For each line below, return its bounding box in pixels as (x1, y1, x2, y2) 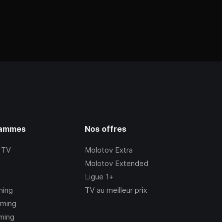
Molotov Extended (84, 159, 148, 168)
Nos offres (84, 124, 126, 134)
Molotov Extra (84, 145, 133, 155)
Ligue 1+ (84, 172, 113, 182)
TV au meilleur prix (84, 185, 147, 195)
